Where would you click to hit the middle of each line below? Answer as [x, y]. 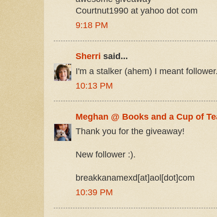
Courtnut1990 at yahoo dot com [137, 11]
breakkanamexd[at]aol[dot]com [135, 178]
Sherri [88, 56]
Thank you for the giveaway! [130, 131]
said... [114, 56]
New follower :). [106, 155]
